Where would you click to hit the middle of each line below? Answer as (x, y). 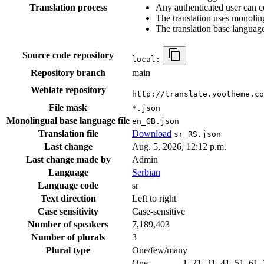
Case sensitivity (68, 212)
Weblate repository (68, 90)
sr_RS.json (197, 134)
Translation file (68, 134)
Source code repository (68, 55)
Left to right (154, 199)
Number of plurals (68, 237)
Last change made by (68, 160)
